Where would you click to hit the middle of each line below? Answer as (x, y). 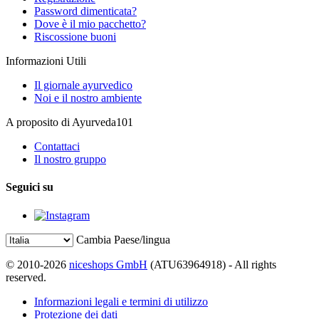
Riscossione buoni (75, 37)
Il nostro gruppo (70, 159)
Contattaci (57, 147)
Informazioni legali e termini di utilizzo (121, 301)
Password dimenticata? (85, 11)
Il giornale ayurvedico (83, 85)
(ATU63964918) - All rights (212, 264)
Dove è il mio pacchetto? (90, 24)
